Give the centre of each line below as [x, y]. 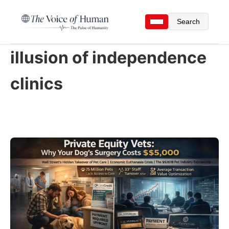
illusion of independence [108, 57]
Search [188, 22]
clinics [37, 83]
